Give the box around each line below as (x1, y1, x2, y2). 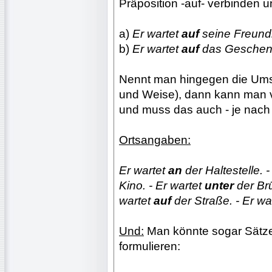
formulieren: (119, 239, 180, 253)
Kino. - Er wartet (119, 178, 205, 192)
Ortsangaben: (119, 133, 191, 146)
